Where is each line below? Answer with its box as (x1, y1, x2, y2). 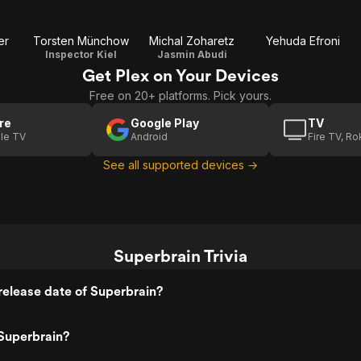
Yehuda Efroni (266, 34, 340, 48)
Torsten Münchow (32, 34, 129, 48)
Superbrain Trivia (114, 246, 247, 266)
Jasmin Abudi (156, 48, 227, 60)
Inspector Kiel (44, 48, 117, 60)
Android (131, 131, 168, 143)
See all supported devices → (103, 158, 258, 172)
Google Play (131, 116, 199, 130)
